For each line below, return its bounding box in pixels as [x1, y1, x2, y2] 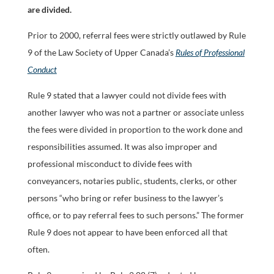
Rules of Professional [175, 47, 245, 57]
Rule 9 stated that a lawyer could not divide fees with [27, 90, 226, 100]
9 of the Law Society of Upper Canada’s [27, 47, 176, 57]
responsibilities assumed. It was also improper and [27, 141, 217, 152]
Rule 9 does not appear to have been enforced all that [27, 227, 228, 237]
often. [27, 244, 50, 254]
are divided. [27, 4, 72, 15]
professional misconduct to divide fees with [27, 158, 192, 169]
